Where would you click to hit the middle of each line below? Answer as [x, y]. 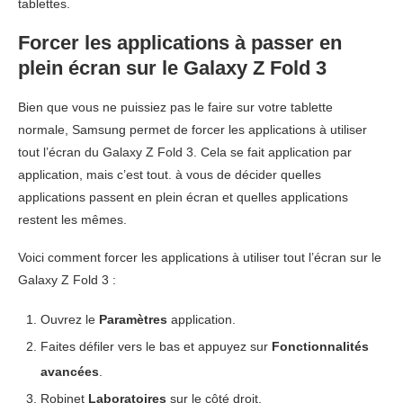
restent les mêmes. [72, 219]
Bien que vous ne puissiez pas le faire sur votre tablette [175, 107]
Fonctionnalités [320, 346]
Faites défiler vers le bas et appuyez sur [156, 346]
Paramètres [133, 319]
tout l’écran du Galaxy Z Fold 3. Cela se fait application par [185, 152]
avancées [70, 372]
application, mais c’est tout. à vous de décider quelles [170, 175]
